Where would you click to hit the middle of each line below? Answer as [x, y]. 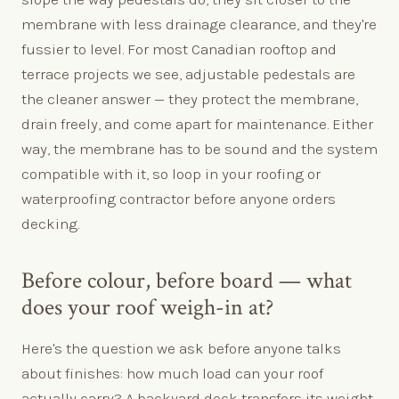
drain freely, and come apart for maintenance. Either [197, 123]
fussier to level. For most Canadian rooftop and [179, 49]
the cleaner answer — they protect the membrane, [190, 98]
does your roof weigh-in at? [147, 307]
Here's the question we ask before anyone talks [181, 348]
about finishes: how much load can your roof [172, 373]
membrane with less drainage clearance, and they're [199, 24]
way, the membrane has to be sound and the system [199, 148]
